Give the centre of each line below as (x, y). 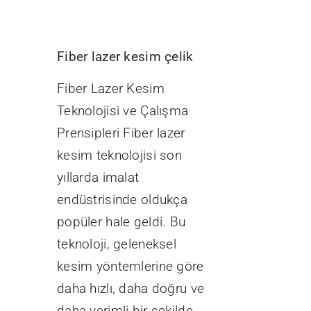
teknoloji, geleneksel (116, 244)
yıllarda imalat (98, 178)
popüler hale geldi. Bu (121, 222)
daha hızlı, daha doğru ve (131, 289)
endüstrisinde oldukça (122, 200)
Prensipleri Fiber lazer (121, 133)
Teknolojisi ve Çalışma (123, 111)
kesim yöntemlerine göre (130, 267)
